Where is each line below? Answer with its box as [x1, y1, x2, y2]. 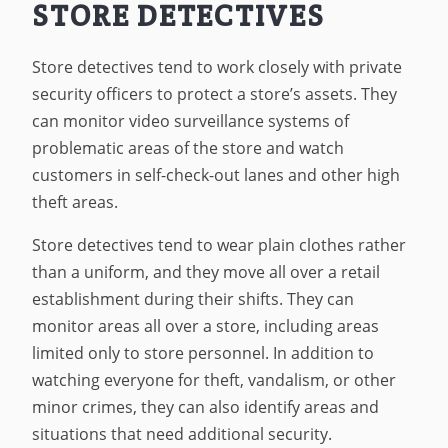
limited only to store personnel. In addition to [32, 341, 375, 364]
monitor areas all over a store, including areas [32, 314, 380, 337]
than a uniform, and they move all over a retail [32, 260, 381, 283]
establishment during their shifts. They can [32, 287, 355, 310]
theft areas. [32, 191, 119, 214]
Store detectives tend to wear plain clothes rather [32, 233, 407, 256]
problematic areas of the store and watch [32, 137, 345, 160]
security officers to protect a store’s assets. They [32, 83, 398, 106]
